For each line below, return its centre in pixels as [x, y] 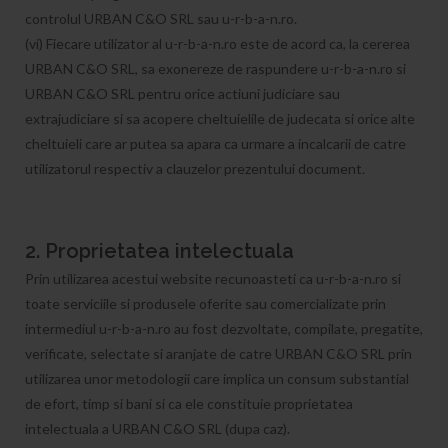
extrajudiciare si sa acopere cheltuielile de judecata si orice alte [220, 118]
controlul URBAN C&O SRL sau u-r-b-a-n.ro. [161, 18]
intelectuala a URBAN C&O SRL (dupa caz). [157, 428]
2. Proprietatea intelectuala [159, 251]
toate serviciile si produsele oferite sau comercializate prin [205, 303]
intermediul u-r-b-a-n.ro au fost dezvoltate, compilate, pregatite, [224, 328]
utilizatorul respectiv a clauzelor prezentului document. [196, 168]
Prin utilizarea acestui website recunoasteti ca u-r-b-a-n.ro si [213, 278]
